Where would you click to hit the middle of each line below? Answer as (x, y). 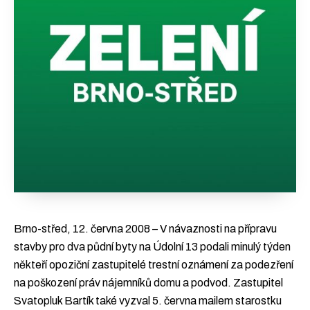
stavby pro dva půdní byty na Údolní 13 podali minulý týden (152, 247)
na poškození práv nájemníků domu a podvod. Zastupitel (148, 283)
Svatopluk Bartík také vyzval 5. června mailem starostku (148, 301)
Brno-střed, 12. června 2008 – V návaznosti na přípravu (145, 229)
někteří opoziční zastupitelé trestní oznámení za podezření (154, 265)
